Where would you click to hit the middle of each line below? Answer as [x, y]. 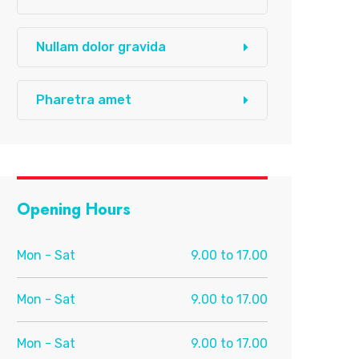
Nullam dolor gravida [101, 47]
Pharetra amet [84, 100]
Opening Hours [74, 210]
